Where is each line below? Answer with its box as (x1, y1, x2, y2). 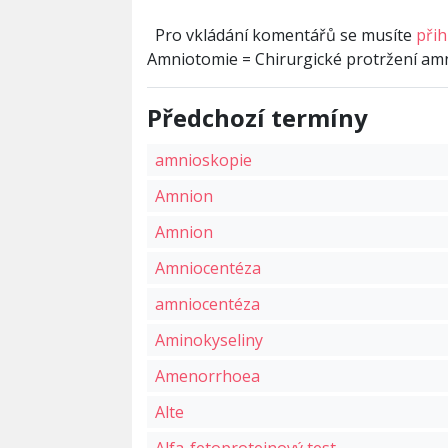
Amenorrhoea (155, 365, 260, 388)
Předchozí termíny (147, 101, 368, 135)
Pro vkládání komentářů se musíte (155, 24, 416, 47)
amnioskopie (155, 149, 252, 172)
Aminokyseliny (155, 329, 263, 352)
